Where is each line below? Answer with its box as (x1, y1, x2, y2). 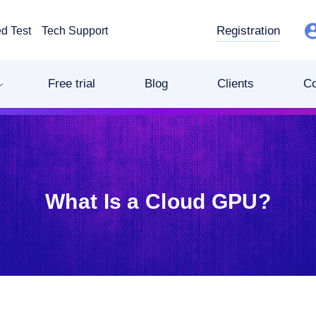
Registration (217, 23, 280, 37)
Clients (217, 77, 254, 90)
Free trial (48, 77, 95, 90)
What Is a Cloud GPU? (45, 190, 271, 213)
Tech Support (41, 24, 108, 37)
